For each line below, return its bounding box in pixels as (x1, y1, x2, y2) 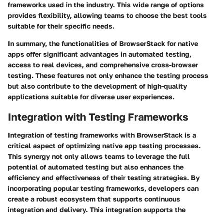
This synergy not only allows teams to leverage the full (8, 152, 190, 161)
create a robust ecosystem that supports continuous (8, 195, 180, 203)
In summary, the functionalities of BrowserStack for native (8, 39, 198, 47)
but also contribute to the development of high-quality (8, 81, 187, 90)
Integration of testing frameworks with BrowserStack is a (8, 131, 196, 139)
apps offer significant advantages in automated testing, (8, 49, 191, 58)
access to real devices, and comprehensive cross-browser (8, 60, 198, 69)
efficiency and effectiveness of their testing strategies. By (8, 173, 200, 182)
